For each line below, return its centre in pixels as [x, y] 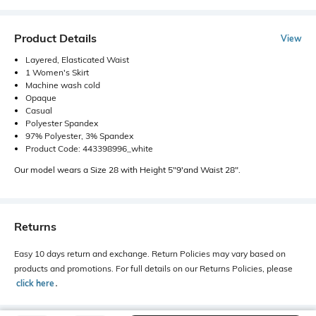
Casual [39, 110]
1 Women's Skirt [57, 72]
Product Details [55, 38]
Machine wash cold [63, 85]
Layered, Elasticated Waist [77, 60]
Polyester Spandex [62, 123]
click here [35, 283]
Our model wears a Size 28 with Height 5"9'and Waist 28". [127, 170]
